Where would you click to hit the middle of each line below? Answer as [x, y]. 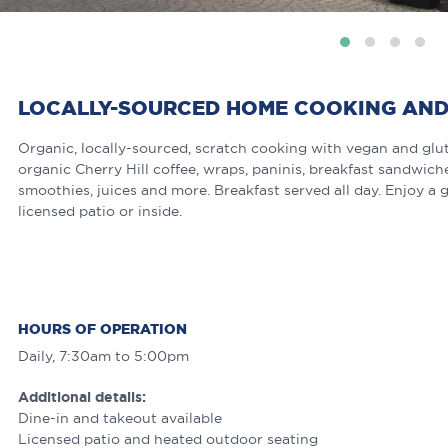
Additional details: [82, 397]
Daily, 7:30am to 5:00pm [103, 356]
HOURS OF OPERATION [102, 329]
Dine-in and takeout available [120, 418]
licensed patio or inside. [100, 211]
